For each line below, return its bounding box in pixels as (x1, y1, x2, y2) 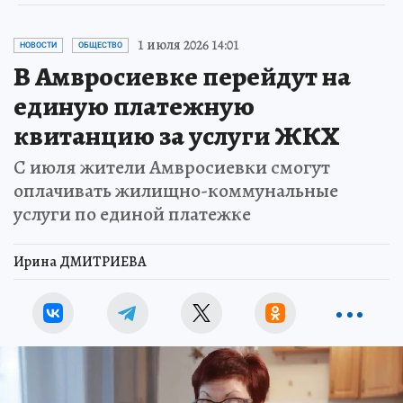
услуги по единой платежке (13, 201, 251, 228)
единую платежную (13, 88, 255, 125)
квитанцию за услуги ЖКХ (13, 118, 340, 155)
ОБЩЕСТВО (78, 40, 122, 50)
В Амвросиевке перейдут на (13, 58, 351, 95)
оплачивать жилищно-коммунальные (13, 177, 338, 205)
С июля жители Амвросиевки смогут (13, 154, 330, 182)
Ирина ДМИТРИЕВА (13, 252, 147, 273)
